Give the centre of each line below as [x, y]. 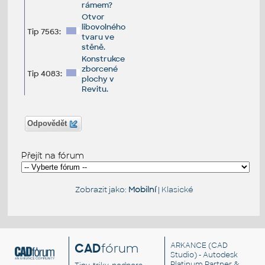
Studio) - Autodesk [204, 255]
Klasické [177, 190]
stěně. [93, 47]
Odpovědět [47, 124]
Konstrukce [103, 59]
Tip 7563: [44, 31]
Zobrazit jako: [101, 190]
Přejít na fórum [52, 156]
